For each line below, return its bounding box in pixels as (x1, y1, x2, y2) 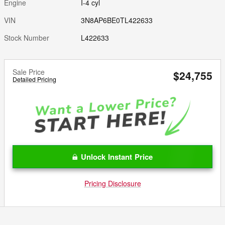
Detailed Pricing (13, 75, 56, 84)
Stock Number (4, 33, 49, 43)
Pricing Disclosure (84, 178, 141, 189)
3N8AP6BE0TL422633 (81, 15, 153, 26)
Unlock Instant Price (80, 151, 153, 163)
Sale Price (13, 67, 45, 77)
